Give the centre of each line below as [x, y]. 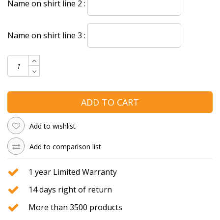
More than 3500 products [75, 207]
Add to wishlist [53, 126]
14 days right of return [70, 190]
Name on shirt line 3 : [46, 35]
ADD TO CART [110, 102]
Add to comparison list [65, 147]
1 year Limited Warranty [73, 172]
